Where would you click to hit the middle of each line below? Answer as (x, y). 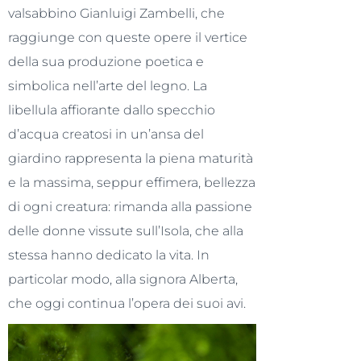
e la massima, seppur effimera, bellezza (132, 183)
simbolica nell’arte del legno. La (108, 86)
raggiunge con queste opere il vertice (128, 37)
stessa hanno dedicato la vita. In (109, 255)
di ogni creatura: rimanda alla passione (130, 207)
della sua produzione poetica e (106, 62)
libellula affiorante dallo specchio (112, 110)
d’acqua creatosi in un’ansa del (106, 134)
